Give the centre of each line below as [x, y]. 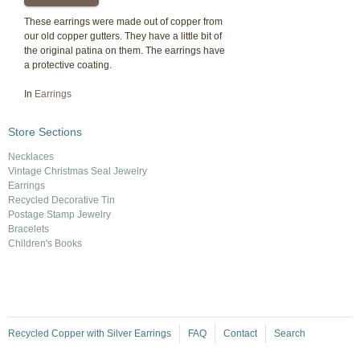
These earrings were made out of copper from [123, 22]
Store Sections [45, 132]
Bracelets [29, 229]
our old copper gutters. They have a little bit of [123, 37]
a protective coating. [68, 65]
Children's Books [45, 244]
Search [290, 334]
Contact [240, 334]
